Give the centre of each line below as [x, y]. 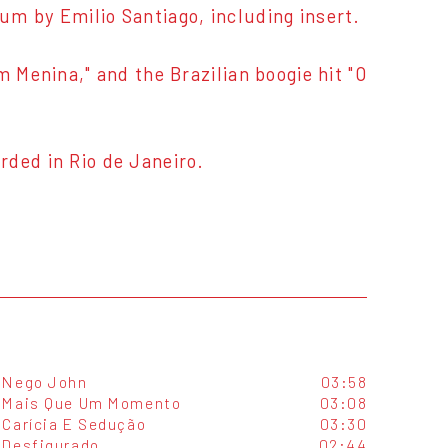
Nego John [45, 382]
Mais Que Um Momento [92, 403]
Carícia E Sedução [74, 424]
